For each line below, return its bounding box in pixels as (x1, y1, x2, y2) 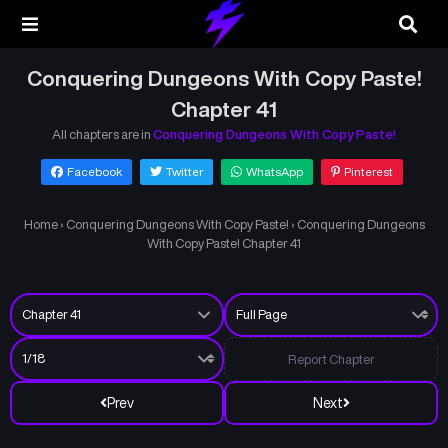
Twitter (165, 165, 203, 178)
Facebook (66, 165, 122, 178)
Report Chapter (287, 352, 375, 366)
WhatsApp (245, 165, 303, 178)
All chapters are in (52, 128, 153, 141)
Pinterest (343, 165, 393, 178)
